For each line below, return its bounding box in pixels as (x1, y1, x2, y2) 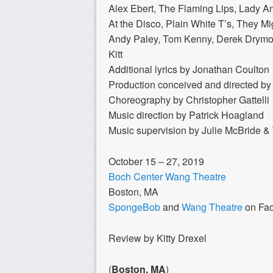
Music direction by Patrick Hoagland (108, 107, 264, 122)
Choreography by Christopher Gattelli (108, 92, 269, 107)
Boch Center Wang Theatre (108, 169, 226, 183)
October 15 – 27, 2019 (108, 154, 204, 168)
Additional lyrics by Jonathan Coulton (108, 62, 269, 76)
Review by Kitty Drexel (108, 230, 207, 245)
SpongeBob (108, 199, 160, 214)
